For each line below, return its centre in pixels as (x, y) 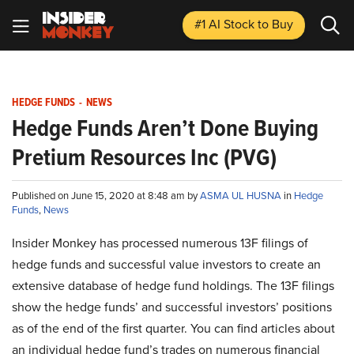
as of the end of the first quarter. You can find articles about (173, 328)
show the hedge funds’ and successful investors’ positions (172, 307)
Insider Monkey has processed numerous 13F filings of (160, 243)
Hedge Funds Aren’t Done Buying (165, 128)
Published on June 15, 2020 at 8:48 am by (106, 196)
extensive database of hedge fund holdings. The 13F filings (173, 286)
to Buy (275, 24)
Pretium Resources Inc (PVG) (144, 157)
